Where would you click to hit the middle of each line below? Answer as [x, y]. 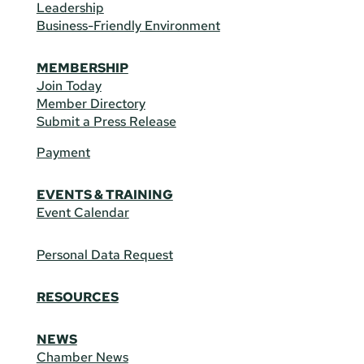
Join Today [69, 85]
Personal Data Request [104, 254]
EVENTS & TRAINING [104, 194]
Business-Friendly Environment [128, 25]
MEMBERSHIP [82, 67]
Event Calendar [82, 212]
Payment [63, 152]
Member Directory [91, 103]
